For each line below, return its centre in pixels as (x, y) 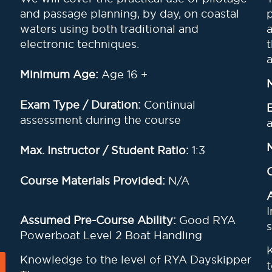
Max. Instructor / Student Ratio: (106, 150)
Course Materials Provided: (92, 181)
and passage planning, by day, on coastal (129, 14)
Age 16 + (124, 74)
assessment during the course (100, 120)
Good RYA (207, 220)
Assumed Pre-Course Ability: (99, 220)
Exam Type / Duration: (82, 105)
